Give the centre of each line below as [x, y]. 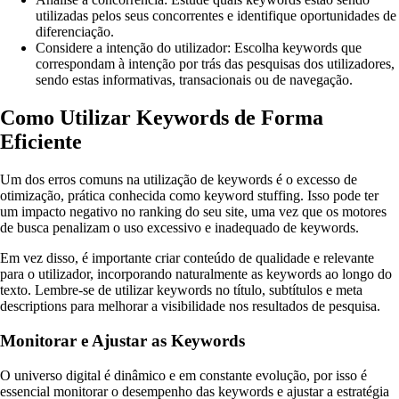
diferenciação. [75, 32]
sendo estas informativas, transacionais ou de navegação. [194, 80]
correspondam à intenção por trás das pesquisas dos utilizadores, [215, 64]
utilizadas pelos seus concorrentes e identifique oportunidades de [216, 16]
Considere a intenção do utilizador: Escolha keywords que [199, 48]
